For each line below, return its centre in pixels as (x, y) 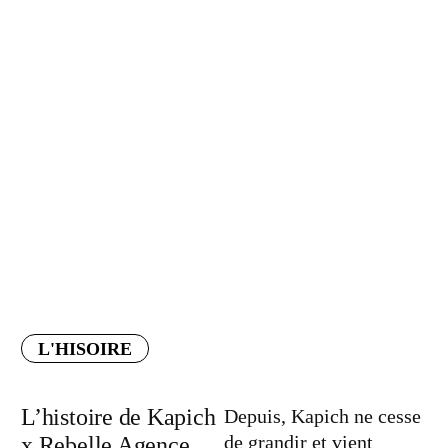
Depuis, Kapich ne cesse (322, 416)
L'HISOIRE (85, 349)
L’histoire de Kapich (118, 417)
